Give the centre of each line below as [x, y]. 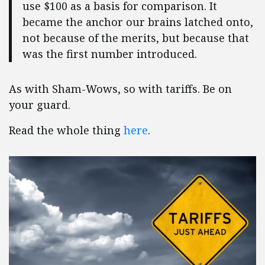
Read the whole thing [66, 130]
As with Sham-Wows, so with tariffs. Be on [120, 88]
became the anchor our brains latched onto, [138, 22]
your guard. [40, 104]
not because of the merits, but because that [135, 38]
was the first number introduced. [109, 54]
